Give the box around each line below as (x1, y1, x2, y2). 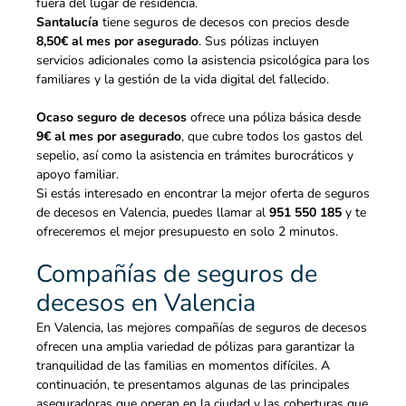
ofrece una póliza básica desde (187, 109, 361, 127)
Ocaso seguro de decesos (36, 109, 187, 127)
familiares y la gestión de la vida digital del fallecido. (36, 71, 329, 89)
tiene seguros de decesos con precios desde (99, 14, 349, 32)
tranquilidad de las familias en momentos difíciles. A (36, 357, 330, 375)
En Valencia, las (36, 319, 127, 337)
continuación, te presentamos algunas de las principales (36, 376, 350, 394)
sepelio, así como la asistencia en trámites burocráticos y (36, 147, 353, 165)
